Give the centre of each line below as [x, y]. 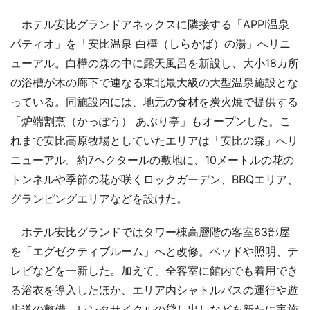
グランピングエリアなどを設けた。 [99, 198]
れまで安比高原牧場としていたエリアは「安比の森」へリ [154, 140]
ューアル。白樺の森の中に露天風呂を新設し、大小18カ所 [155, 63]
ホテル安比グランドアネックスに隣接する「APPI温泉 [150, 24]
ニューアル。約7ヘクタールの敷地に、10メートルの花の [152, 159]
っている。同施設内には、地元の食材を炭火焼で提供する [154, 101]
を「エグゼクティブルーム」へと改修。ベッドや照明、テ [154, 251]
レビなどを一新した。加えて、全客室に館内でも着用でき [154, 270]
